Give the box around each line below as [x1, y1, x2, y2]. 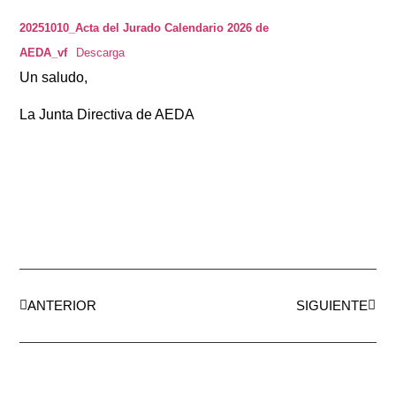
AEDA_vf [19, 45, 68, 59]
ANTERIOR [27, 298, 97, 314]
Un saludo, [19, 69, 88, 85]
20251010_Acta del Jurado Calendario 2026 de [19, 20, 270, 34]
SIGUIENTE [295, 298, 368, 314]
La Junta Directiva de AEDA [19, 107, 195, 123]
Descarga [75, 45, 125, 59]
